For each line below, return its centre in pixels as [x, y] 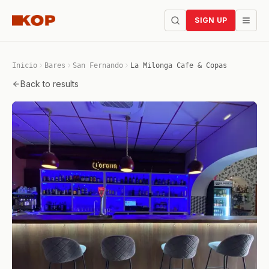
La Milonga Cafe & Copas [179, 65]
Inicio [25, 65]
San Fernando [98, 65]
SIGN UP [211, 20]
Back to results [50, 84]
